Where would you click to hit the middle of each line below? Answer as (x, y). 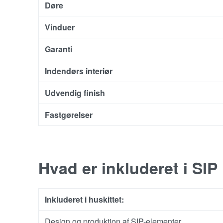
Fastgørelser (69, 114)
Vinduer (60, 27)
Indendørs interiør (79, 71)
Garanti (58, 49)
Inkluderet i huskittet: (84, 199)
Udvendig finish (75, 93)
